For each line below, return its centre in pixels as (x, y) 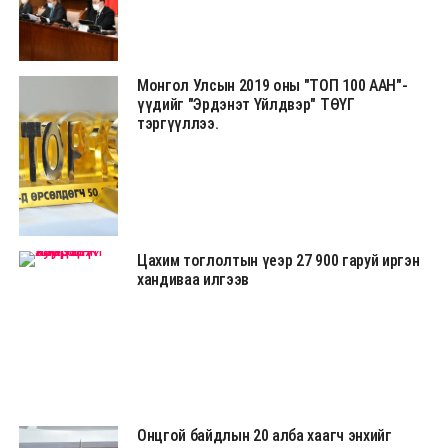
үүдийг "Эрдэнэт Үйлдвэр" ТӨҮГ (245, 104)
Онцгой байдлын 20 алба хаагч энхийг (264, 435)
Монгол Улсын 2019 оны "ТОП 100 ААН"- (272, 85)
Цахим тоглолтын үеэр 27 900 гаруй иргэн (278, 260)
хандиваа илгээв (193, 279)
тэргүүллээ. (177, 123)
